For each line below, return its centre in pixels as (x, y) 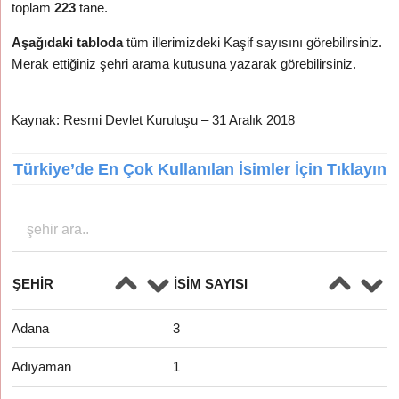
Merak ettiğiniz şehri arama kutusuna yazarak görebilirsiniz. (184, 64)
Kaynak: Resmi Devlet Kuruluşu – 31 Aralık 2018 (154, 120)
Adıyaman (42, 366)
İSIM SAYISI (211, 284)
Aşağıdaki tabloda (68, 42)
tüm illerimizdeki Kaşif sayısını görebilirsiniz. (253, 42)
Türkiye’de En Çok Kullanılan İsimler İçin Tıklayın (199, 169)
